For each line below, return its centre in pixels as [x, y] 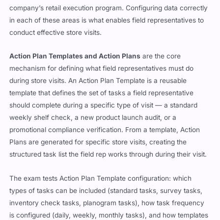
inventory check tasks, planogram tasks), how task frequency [107, 203]
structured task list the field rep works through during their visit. [108, 154]
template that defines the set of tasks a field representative [102, 93]
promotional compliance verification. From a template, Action [105, 130]
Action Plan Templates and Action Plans [75, 56]
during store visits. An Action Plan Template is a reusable [98, 81]
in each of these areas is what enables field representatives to [107, 20]
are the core [161, 56]
